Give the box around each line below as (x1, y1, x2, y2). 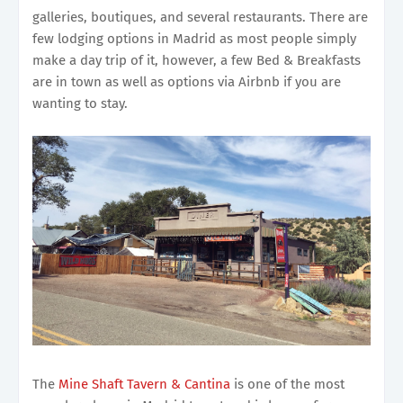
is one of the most (230, 375, 345, 392)
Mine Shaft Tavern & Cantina (58, 375, 230, 392)
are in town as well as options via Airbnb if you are (32, 74, 341, 91)
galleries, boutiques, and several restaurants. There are (32, 9, 368, 26)
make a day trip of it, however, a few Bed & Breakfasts (32, 52, 361, 69)
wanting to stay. (32, 95, 128, 112)
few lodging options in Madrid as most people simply (32, 31, 356, 48)
